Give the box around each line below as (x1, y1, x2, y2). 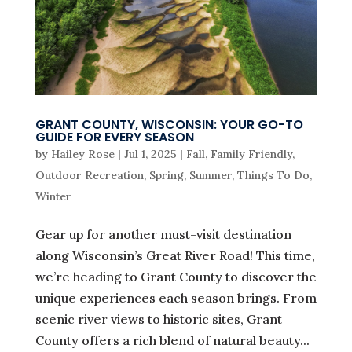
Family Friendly (210, 146, 292, 161)
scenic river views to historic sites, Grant (35, 310, 282, 327)
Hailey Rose (50, 146, 115, 161)
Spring (148, 167, 184, 182)
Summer (189, 167, 232, 182)
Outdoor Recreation (35, 167, 144, 182)
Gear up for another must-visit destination (35, 225, 291, 242)
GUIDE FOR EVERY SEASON (35, 127, 194, 146)
